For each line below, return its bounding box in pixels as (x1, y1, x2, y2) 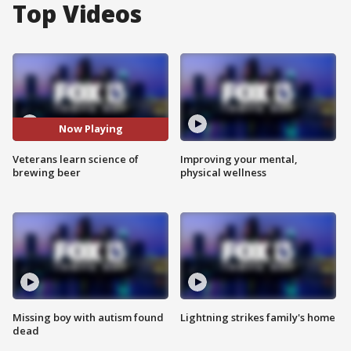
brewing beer (13, 165, 81, 179)
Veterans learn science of (13, 151, 139, 166)
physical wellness (180, 165, 266, 179)
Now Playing (58, 121, 123, 136)
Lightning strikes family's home (180, 310, 335, 325)
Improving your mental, (180, 151, 298, 166)
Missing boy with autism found (13, 310, 164, 325)
